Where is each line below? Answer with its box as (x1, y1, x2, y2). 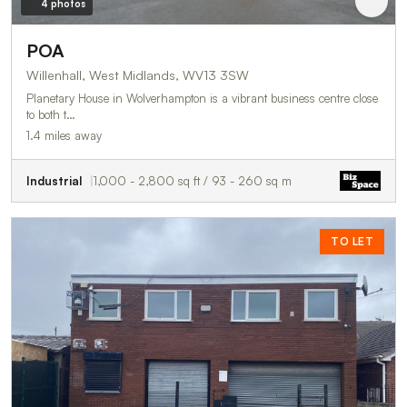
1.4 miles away (26, 127, 102, 143)
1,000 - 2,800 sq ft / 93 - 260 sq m (94, 173, 292, 188)
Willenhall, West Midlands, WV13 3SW (26, 66, 249, 83)
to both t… (26, 106, 75, 122)
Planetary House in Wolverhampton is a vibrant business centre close (26, 90, 378, 105)
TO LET (331, 233, 373, 248)
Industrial (26, 173, 82, 188)
